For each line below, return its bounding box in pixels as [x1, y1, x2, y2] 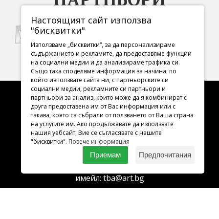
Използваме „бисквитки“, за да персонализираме [31, 41, 175, 49]
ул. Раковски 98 [80, 147, 139, 158]
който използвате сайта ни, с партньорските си [31, 76, 169, 84]
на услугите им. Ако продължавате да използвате [31, 120, 174, 128]
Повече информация [68, 137, 130, 146]
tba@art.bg [103, 173, 144, 184]
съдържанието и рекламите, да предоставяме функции [31, 49, 192, 58]
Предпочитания [139, 151, 191, 159]
